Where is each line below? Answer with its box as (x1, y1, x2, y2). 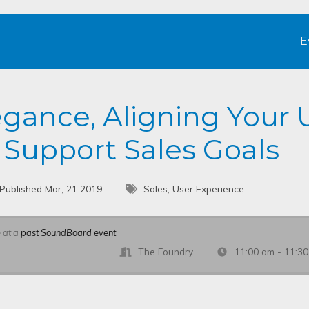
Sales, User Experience (143, 183, 245, 195)
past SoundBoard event (21, 226, 117, 238)
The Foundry (138, 245, 194, 257)
